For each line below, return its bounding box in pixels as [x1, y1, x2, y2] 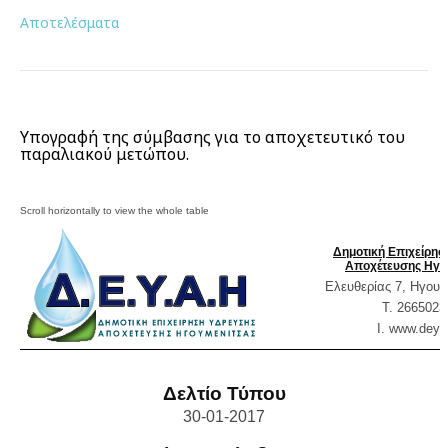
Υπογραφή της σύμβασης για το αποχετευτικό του [20, 126, 405, 149]
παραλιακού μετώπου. [20, 143, 189, 166]
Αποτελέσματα [20, 13, 119, 33]
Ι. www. [376, 321, 419, 337]
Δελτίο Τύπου [162, 383, 286, 405]
